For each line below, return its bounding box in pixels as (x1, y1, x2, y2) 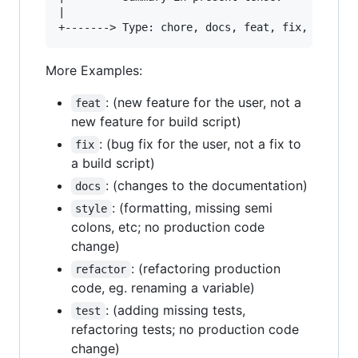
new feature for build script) (71, 113, 241, 129)
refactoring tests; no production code (71, 320, 299, 337)
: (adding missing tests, (105, 301, 249, 318)
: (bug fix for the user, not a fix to (98, 135, 305, 152)
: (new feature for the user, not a (105, 93, 305, 110)
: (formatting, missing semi (111, 199, 276, 216)
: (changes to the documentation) (105, 177, 308, 193)
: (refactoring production (130, 260, 284, 276)
